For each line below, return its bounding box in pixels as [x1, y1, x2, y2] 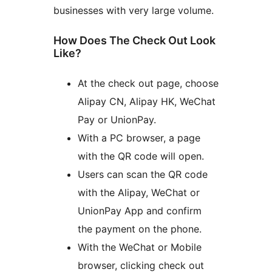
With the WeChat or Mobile [78, 240, 202, 253]
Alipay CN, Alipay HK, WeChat [78, 95, 216, 107]
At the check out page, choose [78, 76, 219, 89]
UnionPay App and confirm [78, 204, 202, 217]
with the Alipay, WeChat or [78, 186, 200, 199]
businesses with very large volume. [53, 4, 214, 17]
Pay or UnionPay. [78, 113, 156, 126]
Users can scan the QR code [78, 168, 208, 180]
